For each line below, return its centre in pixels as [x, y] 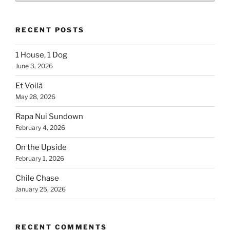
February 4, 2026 [40, 128]
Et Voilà [29, 86]
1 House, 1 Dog [41, 55]
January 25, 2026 [41, 189]
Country [31, 9]
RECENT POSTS [50, 30]
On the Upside [41, 148]
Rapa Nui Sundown [49, 117]
